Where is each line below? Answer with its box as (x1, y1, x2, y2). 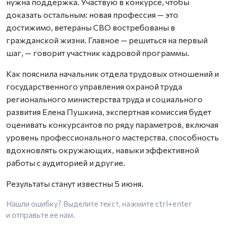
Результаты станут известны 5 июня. (6, 179, 144, 188)
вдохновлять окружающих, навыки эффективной (6, 145, 199, 155)
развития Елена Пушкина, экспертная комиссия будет (6, 107, 211, 117)
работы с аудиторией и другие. (6, 158, 125, 167)
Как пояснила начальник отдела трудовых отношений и (6, 69, 219, 78)
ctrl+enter (155, 199, 192, 208)
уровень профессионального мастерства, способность (6, 132, 219, 142)
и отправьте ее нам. (6, 210, 75, 219)
